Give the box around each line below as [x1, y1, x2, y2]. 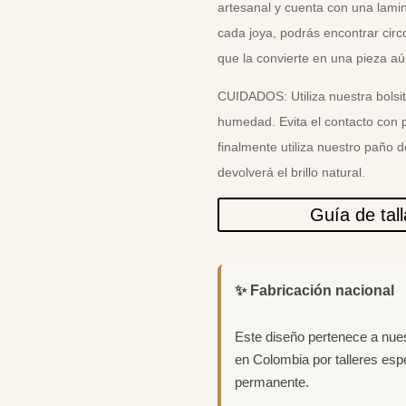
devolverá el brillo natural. [217, 164, 366, 179]
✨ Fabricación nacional [235, 282, 395, 298]
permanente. [235, 373, 310, 390]
